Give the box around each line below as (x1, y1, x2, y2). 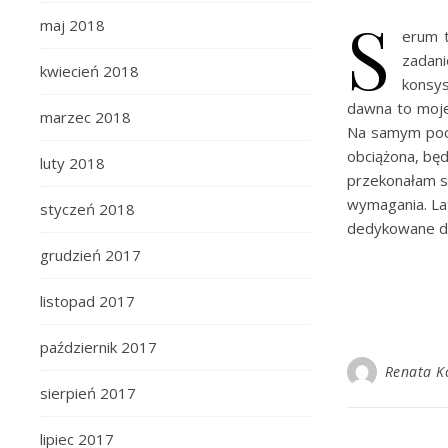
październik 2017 (40, 337, 157, 357)
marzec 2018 (40, 107, 131, 127)
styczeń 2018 (40, 199, 135, 219)
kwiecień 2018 (40, 61, 139, 81)
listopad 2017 (40, 291, 135, 311)
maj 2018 (40, 15, 105, 35)
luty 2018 (40, 153, 105, 173)
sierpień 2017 (40, 383, 136, 403)
